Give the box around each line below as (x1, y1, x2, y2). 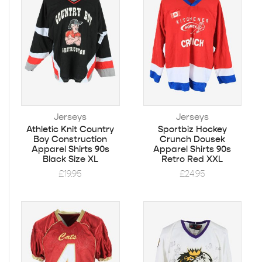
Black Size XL (42, 153, 98, 164)
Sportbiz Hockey (157, 123, 227, 135)
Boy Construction (33, 133, 108, 144)
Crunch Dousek (159, 133, 225, 144)
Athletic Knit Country (26, 123, 115, 135)
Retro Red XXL (161, 153, 223, 164)
